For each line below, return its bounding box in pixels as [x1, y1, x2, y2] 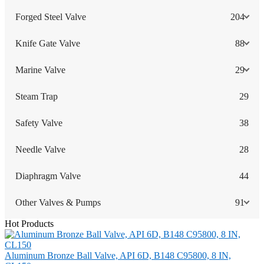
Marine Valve [15, 64, 65, 75]
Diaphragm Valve [15, 170, 81, 181]
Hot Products [5, 218, 54, 229]
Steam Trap [15, 91, 58, 101]
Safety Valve [15, 117, 62, 128]
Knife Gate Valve [15, 38, 80, 48]
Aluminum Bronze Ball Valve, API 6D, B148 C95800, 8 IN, [5, 250, 231, 260]
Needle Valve [15, 144, 65, 154]
